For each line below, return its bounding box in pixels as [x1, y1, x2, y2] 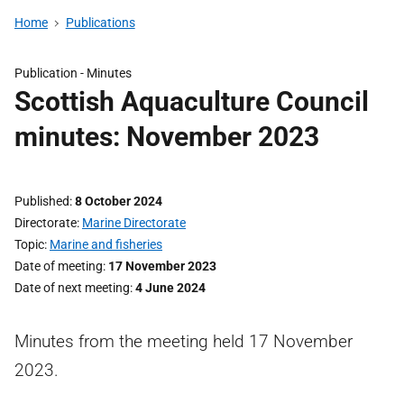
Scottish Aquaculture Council [14, 86, 369, 117]
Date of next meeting [14, 280, 130, 295]
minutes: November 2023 [14, 121, 319, 152]
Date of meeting [14, 259, 103, 273]
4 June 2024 [135, 280, 206, 295]
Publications [65, 15, 135, 30]
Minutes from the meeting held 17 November [14, 331, 353, 352]
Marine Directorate [82, 216, 186, 230]
